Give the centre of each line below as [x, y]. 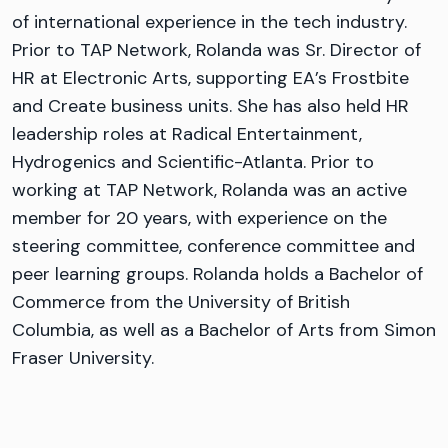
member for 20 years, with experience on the [199, 218]
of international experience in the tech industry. [209, 22]
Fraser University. [83, 358]
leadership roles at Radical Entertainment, [187, 134]
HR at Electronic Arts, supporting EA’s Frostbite [210, 78]
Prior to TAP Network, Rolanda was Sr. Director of [216, 50]
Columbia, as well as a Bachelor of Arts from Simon [224, 330]
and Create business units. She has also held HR [210, 106]
